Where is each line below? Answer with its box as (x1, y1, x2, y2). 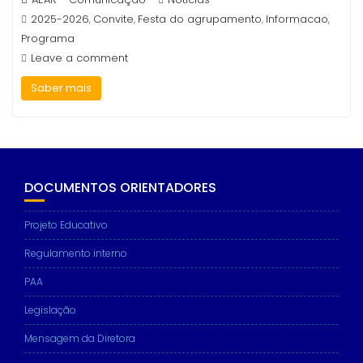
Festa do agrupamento (138, 11, 262, 27)
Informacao (266, 11, 328, 27)
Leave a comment (31, 50, 128, 66)
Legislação (24, 303, 76, 317)
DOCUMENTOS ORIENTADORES (24, 178, 216, 197)
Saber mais (31, 80, 92, 96)
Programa (21, 31, 75, 46)
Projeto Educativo (24, 218, 108, 232)
